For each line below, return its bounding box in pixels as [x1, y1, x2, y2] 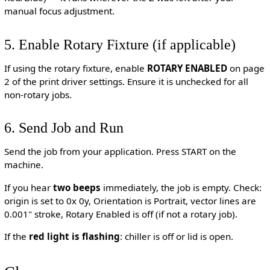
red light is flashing [28, 230, 120, 242]
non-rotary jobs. [4, 88, 72, 101]
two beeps [52, 181, 101, 193]
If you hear [4, 181, 53, 193]
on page [227, 61, 265, 74]
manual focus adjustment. [4, 5, 115, 17]
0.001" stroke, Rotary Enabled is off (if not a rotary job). [4, 207, 237, 220]
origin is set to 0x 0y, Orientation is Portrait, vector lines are [4, 194, 256, 207]
